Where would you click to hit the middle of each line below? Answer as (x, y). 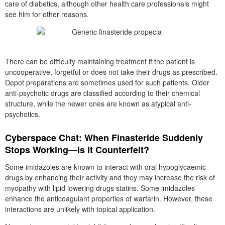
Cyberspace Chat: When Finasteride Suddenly (104, 138)
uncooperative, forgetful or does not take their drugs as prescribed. (111, 72)
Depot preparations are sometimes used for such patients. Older (107, 82)
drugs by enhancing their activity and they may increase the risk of (110, 177)
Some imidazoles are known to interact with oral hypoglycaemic (105, 167)
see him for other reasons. (47, 14)
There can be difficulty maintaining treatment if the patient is (100, 61)
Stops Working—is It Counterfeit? (77, 150)
